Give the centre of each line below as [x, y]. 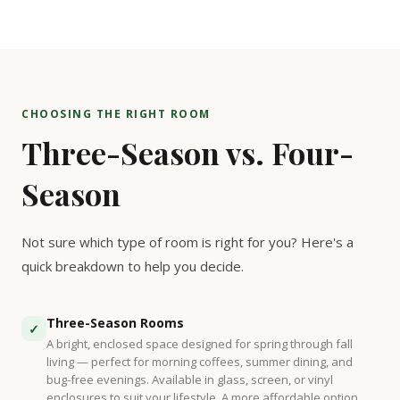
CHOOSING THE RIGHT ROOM [116, 114]
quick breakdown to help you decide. [133, 266]
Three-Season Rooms [115, 323]
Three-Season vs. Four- [187, 153]
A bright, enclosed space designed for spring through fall [200, 344]
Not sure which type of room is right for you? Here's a [187, 242]
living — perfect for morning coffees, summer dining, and [200, 362]
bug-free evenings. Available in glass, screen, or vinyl [190, 379]
